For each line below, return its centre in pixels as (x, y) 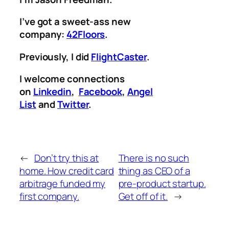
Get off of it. (143, 197)
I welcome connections (72, 79)
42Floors (86, 35)
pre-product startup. (162, 184)
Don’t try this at (66, 158)
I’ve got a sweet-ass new (75, 22)
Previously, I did (55, 56)
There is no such (154, 158)
